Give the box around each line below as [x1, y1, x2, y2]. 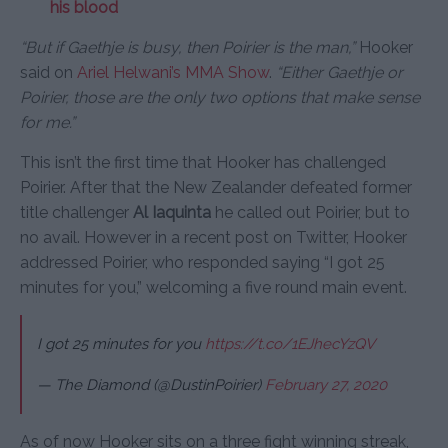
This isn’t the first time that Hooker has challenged [20, 152, 386, 172]
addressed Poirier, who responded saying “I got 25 [20, 252, 385, 272]
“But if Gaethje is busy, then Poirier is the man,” [20, 37, 355, 57]
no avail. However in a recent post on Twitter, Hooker [20, 227, 407, 247]
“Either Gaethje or [276, 62, 403, 82]
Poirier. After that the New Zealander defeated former [20, 177, 412, 197]
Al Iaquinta [133, 202, 211, 222]
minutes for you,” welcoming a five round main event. [20, 277, 407, 297]
